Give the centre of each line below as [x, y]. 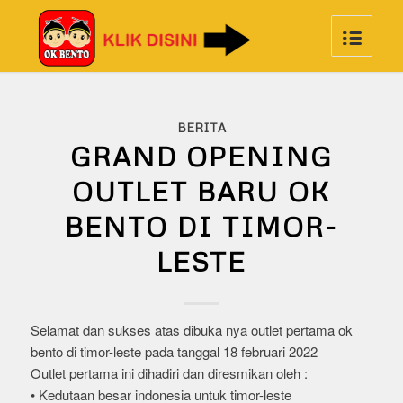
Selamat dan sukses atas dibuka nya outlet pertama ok [191, 330]
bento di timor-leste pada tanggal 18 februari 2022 [174, 351]
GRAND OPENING [201, 156]
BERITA [201, 127]
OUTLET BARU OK [201, 191]
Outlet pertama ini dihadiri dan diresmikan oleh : [169, 373]
